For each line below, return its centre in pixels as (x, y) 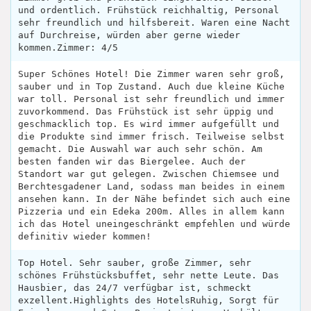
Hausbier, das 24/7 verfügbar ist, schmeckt (135, 287)
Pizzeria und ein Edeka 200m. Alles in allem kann (151, 211)
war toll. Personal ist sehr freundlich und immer (151, 99)
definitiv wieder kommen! (85, 236)
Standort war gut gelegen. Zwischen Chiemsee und (149, 174)
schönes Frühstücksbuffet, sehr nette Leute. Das (149, 275)
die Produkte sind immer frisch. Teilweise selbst (151, 136)
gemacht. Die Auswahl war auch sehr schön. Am (140, 149)
